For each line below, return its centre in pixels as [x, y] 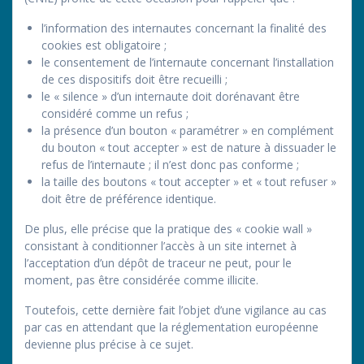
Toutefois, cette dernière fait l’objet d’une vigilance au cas [175, 310]
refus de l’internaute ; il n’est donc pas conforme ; [170, 164]
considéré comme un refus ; [115, 113]
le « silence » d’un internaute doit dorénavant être [171, 96]
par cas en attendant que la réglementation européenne [171, 327]
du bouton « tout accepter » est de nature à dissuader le [189, 147]
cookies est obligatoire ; [104, 45]
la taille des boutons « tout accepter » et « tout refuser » [189, 181]
